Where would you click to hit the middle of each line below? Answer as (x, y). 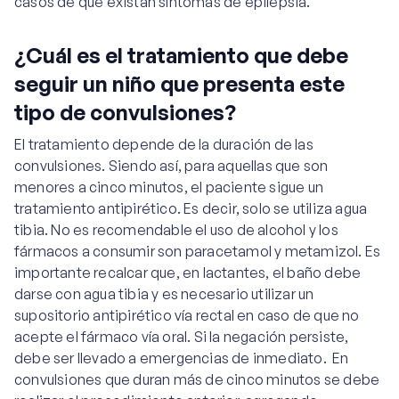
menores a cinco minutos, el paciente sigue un (169, 187)
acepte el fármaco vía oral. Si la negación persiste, (182, 337)
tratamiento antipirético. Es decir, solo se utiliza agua (191, 208)
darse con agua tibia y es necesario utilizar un (164, 294)
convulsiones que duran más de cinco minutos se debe (197, 379)
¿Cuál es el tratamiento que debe (181, 55)
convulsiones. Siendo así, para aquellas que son (171, 166)
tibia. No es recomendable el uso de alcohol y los (176, 230)
